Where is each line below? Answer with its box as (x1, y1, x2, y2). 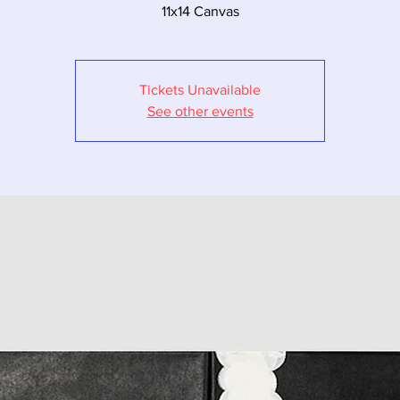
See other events (146, 104, 254, 120)
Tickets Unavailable (139, 82, 261, 98)
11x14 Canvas (161, 4, 239, 20)
